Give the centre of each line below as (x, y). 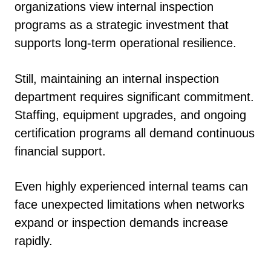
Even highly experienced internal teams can (131, 186)
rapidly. (34, 241)
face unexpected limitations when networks (129, 204)
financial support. (60, 151)
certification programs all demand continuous (135, 133)
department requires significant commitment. (134, 96)
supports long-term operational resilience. (126, 43)
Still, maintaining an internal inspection (117, 78)
